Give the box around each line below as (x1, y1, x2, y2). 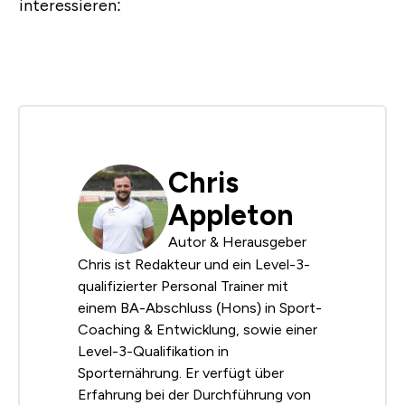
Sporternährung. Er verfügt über (78, 365, 284, 381)
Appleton (168, 198, 294, 231)
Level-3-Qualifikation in (78, 344, 229, 360)
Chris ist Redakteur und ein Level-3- (78, 257, 310, 273)
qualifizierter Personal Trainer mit (78, 278, 288, 295)
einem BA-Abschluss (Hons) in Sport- (78, 300, 322, 316)
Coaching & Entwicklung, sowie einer (78, 322, 317, 338)
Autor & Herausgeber (168, 233, 306, 250)
